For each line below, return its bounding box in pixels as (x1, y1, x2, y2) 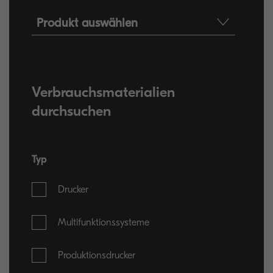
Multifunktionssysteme (58, 217, 150, 228)
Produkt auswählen (37, 15, 138, 30)
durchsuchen (32, 102, 112, 119)
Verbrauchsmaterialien (32, 83, 175, 101)
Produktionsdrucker (58, 250, 136, 261)
